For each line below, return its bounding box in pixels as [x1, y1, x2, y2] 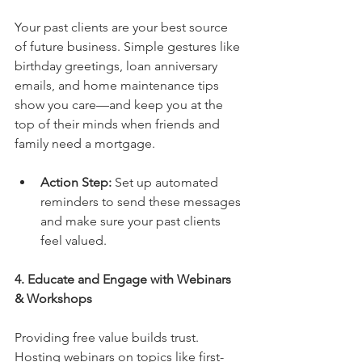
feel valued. [40, 232, 107, 248]
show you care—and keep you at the [15, 96, 226, 112]
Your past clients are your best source [15, 19, 231, 35]
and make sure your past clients [40, 213, 224, 229]
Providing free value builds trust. [15, 329, 202, 345]
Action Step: [40, 174, 112, 190]
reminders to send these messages [40, 193, 244, 209]
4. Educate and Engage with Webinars [15, 271, 234, 287]
